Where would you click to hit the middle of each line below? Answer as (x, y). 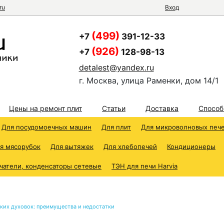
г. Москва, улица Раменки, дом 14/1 (148, 80)
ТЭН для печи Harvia (144, 166)
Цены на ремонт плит (45, 108)
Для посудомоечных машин (46, 127)
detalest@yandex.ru (116, 67)
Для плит (116, 127)
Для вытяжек (72, 146)
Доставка (162, 108)
